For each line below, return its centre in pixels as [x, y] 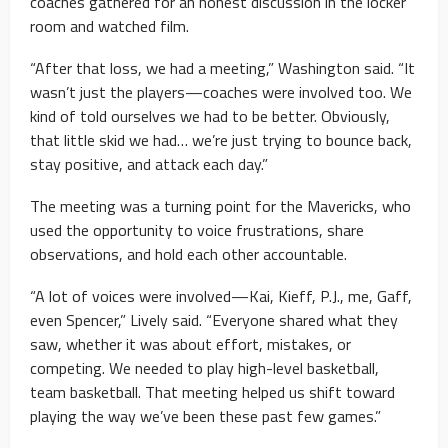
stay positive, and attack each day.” [149, 163]
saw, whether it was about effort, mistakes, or [190, 343]
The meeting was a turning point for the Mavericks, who [220, 205]
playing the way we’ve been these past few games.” [205, 415]
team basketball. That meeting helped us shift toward [212, 391]
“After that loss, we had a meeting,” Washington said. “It [222, 67]
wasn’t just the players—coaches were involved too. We [221, 91]
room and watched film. [109, 25]
